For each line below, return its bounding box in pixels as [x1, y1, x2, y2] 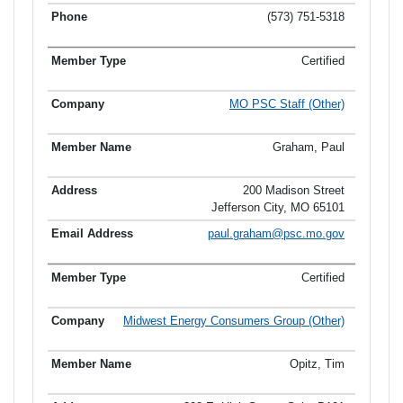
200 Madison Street [243, 183, 345, 197]
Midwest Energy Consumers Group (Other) [123, 313, 345, 327]
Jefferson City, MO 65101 [211, 200, 345, 214]
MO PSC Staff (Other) [229, 96, 345, 111]
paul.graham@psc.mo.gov [208, 226, 345, 240]
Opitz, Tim [290, 356, 345, 371]
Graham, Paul [273, 139, 345, 154]
